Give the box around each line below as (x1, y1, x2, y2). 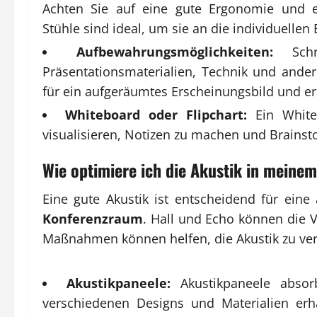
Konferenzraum (42, 209, 143, 227)
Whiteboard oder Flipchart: (65, 105, 248, 123)
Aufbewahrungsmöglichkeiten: (76, 42, 273, 60)
